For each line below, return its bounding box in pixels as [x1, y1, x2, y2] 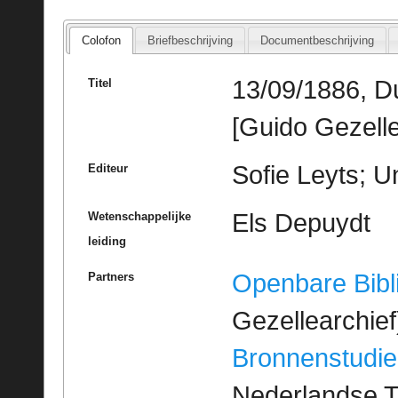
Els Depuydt [231, 209, 370, 238]
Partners [87, 270, 134, 284]
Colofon [81, 33, 121, 47]
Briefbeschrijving [147, 33, 234, 47]
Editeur [87, 162, 128, 176]
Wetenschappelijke [87, 210, 191, 224]
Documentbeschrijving [259, 33, 374, 47]
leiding [87, 235, 126, 249]
